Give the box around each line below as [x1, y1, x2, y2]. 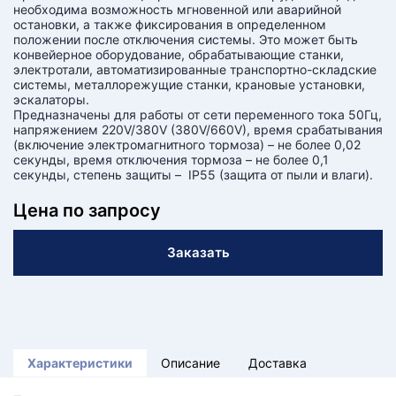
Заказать [166, 244, 230, 261]
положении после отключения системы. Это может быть [13, 32, 358, 47]
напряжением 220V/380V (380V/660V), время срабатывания [13, 122, 383, 137]
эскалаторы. [13, 92, 89, 107]
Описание [161, 355, 220, 370]
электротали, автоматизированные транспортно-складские [13, 62, 377, 77]
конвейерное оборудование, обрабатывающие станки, [13, 47, 344, 62]
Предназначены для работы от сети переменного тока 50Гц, [13, 107, 382, 122]
